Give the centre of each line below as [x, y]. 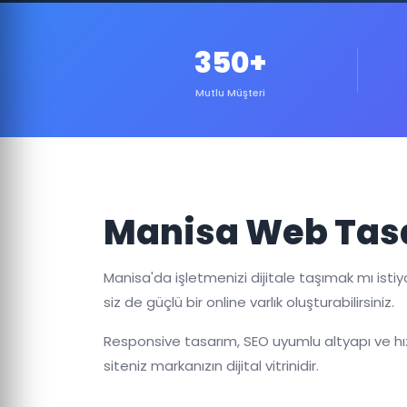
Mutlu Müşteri [230, 93]
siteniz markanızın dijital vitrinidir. [211, 366]
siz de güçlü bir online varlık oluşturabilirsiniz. [249, 302]
